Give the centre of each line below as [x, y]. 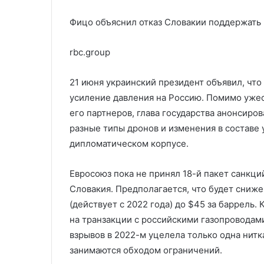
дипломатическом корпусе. [129, 143]
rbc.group [90, 52]
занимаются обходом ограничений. [146, 250]
